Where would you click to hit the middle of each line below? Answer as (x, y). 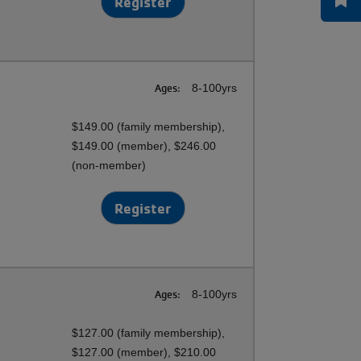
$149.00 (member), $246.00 (144, 146)
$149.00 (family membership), (149, 127)
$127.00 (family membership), (149, 333)
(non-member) (109, 165)
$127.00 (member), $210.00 (144, 352)
